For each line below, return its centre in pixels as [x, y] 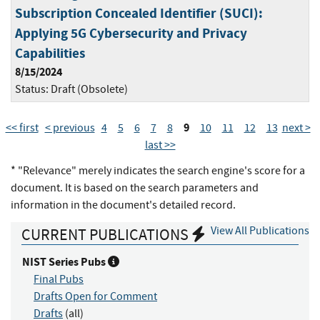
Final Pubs [59, 280]
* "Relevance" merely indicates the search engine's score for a [158, 171]
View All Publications [260, 231]
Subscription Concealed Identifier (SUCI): [139, 14]
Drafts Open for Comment [95, 297]
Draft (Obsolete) [89, 90]
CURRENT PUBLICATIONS [106, 235]
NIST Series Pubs [65, 262]
